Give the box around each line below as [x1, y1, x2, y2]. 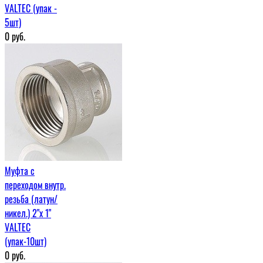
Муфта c [5, 163, 35, 178]
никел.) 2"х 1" [5, 205, 51, 220]
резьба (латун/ [5, 191, 58, 206]
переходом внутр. [5, 177, 66, 192]
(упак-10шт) [5, 234, 46, 248]
